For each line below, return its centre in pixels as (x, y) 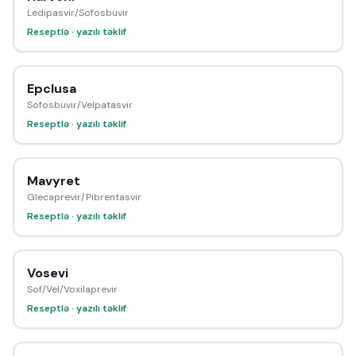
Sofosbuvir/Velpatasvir (80, 105)
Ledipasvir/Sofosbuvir (78, 13)
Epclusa (52, 89)
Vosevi (48, 273)
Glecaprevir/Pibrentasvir (84, 197)
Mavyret (54, 181)
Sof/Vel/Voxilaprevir (72, 289)
